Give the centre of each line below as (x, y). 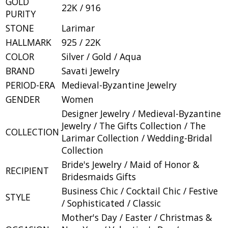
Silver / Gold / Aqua (102, 56)
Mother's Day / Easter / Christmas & (137, 217)
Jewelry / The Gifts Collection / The (134, 125)
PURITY (21, 13)
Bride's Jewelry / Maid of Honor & (131, 164)
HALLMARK (28, 42)
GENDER (23, 99)
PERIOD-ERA (30, 85)
